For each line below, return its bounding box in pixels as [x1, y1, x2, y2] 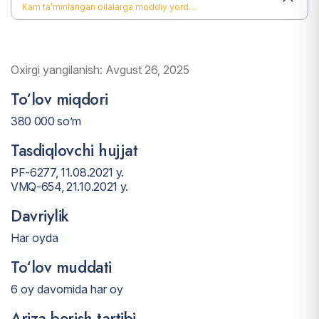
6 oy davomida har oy [11, 282, 123, 297]
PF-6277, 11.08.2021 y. [11, 165, 124, 180]
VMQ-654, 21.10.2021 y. [11, 179, 128, 194]
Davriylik [11, 204, 69, 228]
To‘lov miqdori [11, 88, 108, 111]
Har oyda [11, 231, 58, 246]
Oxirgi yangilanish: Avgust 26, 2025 [11, 63, 189, 78]
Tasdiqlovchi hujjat [11, 139, 138, 162]
